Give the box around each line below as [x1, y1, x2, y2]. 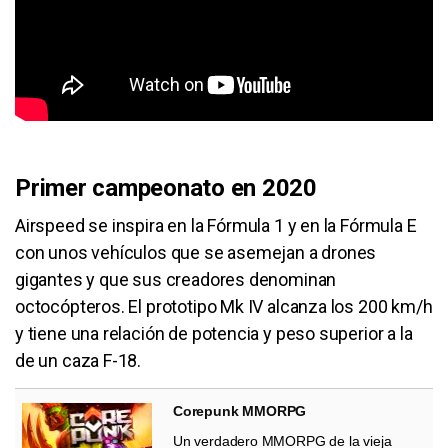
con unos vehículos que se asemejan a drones [15, 241, 377, 263]
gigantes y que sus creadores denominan [15, 268, 337, 290]
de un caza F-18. [15, 349, 145, 371]
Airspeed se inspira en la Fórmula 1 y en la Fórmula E [15, 214, 417, 236]
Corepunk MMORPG [173, 402, 307, 419]
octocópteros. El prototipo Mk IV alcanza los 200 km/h [15, 295, 433, 317]
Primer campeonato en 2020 [15, 173, 317, 202]
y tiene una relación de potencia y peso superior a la [15, 322, 413, 344]
